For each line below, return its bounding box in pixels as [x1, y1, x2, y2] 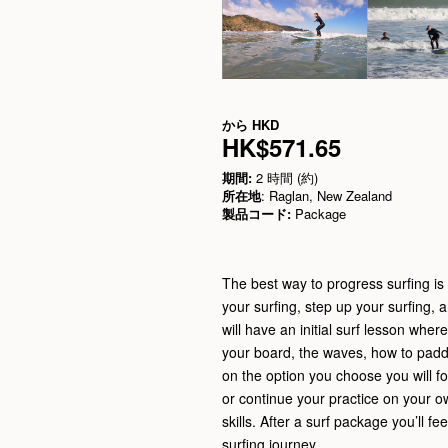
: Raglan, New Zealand [261, 185, 392, 205]
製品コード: [222, 203, 291, 223]
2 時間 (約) [252, 167, 318, 187]
